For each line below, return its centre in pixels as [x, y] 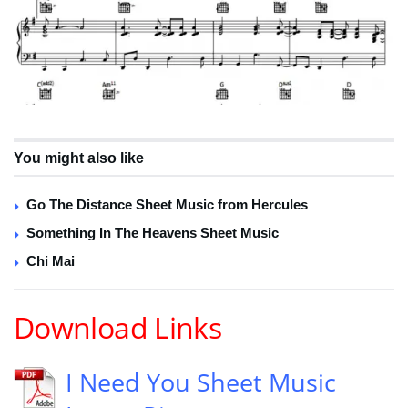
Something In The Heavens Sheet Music [153, 233]
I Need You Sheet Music [201, 382]
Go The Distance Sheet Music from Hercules [167, 205]
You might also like [79, 158]
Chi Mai [51, 261]
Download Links [118, 327]
